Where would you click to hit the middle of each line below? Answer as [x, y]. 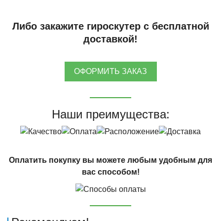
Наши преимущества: [110, 114]
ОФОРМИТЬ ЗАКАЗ [110, 72]
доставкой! [110, 39]
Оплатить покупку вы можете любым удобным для [110, 160]
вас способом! [110, 172]
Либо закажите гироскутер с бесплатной [110, 26]
